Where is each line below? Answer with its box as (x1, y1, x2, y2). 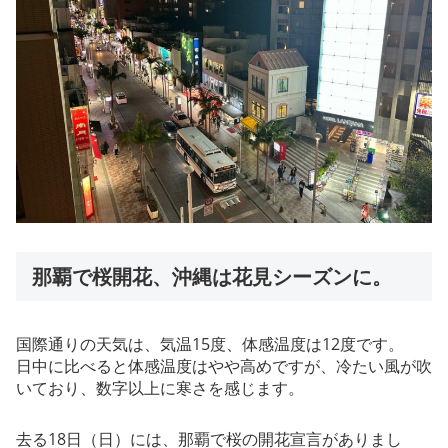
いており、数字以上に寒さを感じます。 (16, 377, 304, 400)
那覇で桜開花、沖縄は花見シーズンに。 (32, 262, 392, 290)
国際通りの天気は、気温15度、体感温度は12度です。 (16, 333, 404, 356)
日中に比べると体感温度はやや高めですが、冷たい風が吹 (16, 355, 432, 378)
